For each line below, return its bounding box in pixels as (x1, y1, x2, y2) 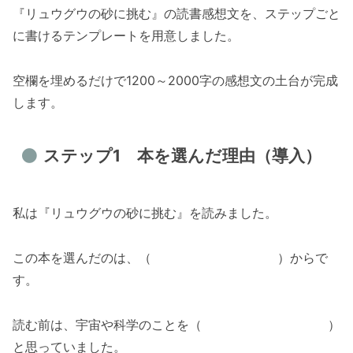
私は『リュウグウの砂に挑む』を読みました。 (13, 205, 277, 221)
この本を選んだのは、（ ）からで (13, 250, 328, 266)
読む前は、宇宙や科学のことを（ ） (13, 317, 340, 333)
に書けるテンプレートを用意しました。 (13, 28, 240, 44)
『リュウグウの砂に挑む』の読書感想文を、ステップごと (13, 6, 340, 22)
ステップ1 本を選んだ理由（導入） (43, 146, 321, 166)
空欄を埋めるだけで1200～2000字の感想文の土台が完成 (13, 72, 338, 89)
